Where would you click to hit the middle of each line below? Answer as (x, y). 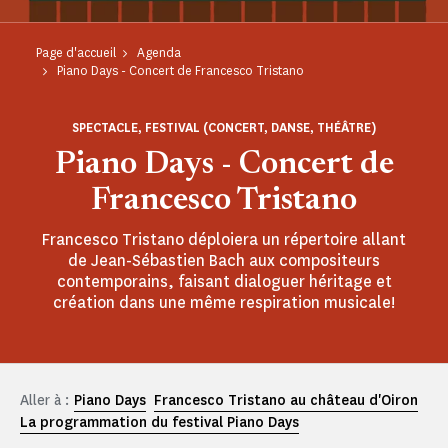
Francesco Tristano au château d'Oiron (286, 401)
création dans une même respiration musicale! (224, 303)
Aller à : (44, 401)
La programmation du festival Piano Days (159, 423)
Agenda (159, 53)
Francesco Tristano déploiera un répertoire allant (224, 240)
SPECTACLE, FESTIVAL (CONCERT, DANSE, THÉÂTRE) (224, 128)
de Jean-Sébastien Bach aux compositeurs (224, 261)
